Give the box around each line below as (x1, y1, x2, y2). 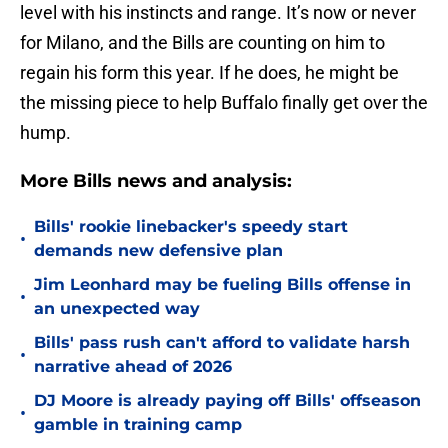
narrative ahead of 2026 (34, 357, 232, 377)
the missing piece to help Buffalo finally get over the (20, 92, 428, 114)
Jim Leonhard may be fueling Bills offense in (34, 275, 411, 295)
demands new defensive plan (34, 241, 283, 261)
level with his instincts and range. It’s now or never (20, 2, 416, 24)
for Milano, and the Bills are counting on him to (20, 32, 385, 54)
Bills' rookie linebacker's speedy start (34, 217, 348, 237)
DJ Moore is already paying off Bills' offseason (34, 391, 421, 411)
